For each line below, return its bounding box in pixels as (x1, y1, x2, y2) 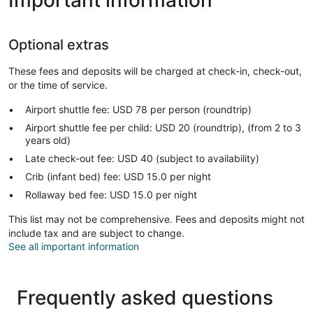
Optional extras (8, 36, 109, 53)
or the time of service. (8, 78, 108, 91)
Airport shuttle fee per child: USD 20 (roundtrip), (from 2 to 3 (25, 121, 301, 133)
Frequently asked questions (17, 285, 273, 310)
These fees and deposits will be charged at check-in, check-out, (8, 64, 302, 77)
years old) (25, 133, 71, 146)
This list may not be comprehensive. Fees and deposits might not (8, 212, 305, 225)
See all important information (8, 240, 139, 252)
